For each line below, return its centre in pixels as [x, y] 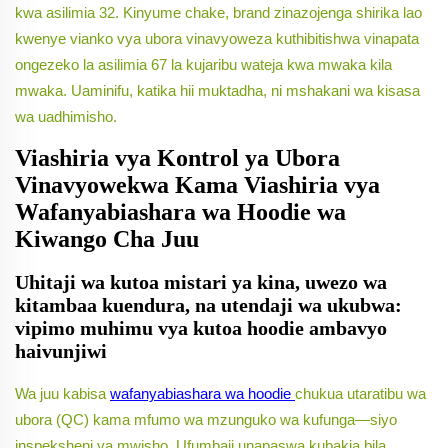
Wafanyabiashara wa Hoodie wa [180, 212]
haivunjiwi [61, 351]
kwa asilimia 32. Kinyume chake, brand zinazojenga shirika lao [218, 13]
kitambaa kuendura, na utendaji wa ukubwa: [208, 305]
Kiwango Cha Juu [107, 239]
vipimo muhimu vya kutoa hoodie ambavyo [201, 328]
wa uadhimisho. [66, 117]
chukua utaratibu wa [360, 394]
